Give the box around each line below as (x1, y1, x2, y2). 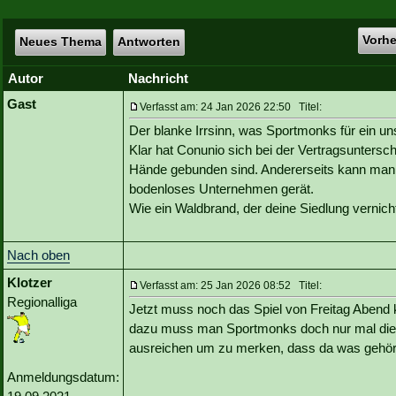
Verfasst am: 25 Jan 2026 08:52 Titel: (140, 279, 322, 293)
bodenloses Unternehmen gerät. (129, 181, 314, 197)
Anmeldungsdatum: (7, 369, 119, 385)
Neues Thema (19, 34, 102, 49)
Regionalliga (7, 294, 77, 310)
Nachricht (128, 71, 188, 87)
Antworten (117, 34, 180, 49)
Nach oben (7, 247, 70, 263)
